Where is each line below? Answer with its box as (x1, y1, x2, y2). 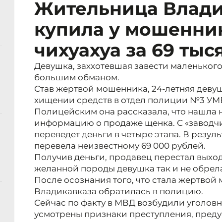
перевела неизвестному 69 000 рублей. (34, 141, 206, 151)
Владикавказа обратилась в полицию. (34, 186, 203, 197)
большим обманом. (34, 72, 119, 83)
